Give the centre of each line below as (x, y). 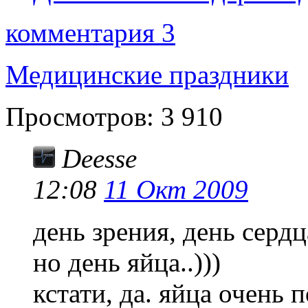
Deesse (99, 159)
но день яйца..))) (127, 263)
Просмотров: (80, 117)
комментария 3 (90, 33)
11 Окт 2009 (176, 190)
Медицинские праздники (147, 75)
